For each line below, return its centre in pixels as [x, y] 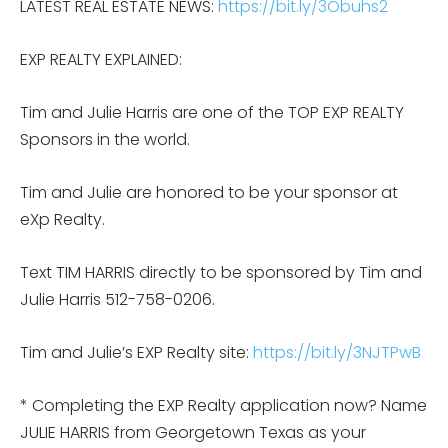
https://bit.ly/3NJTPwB [337, 352]
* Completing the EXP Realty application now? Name [223, 405]
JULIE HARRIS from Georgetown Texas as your [193, 432]
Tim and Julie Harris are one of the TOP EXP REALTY [212, 112]
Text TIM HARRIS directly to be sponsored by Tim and [221, 272]
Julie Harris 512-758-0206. [117, 299]
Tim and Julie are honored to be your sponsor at [209, 192]
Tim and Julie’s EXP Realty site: [136, 352]
